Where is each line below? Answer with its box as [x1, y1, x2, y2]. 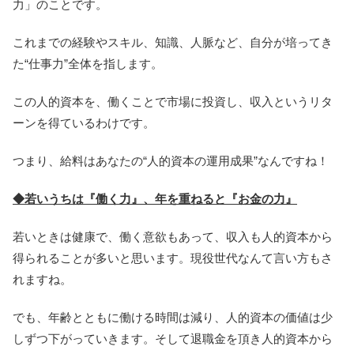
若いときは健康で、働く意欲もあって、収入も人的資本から [13, 230, 333, 243]
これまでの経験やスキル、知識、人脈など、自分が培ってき [13, 36, 333, 49]
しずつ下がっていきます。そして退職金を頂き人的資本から [13, 332, 333, 345]
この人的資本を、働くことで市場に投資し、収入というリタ [13, 95, 333, 108]
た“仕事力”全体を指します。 [13, 57, 163, 70]
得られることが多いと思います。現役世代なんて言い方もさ [13, 251, 333, 265]
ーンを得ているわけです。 [13, 116, 155, 130]
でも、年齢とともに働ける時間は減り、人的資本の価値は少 [13, 311, 333, 324]
